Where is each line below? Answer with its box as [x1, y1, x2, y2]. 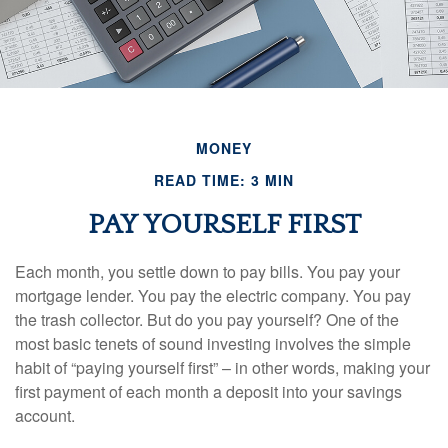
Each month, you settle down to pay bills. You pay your [15, 260, 400, 283]
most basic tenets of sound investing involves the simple [15, 332, 411, 355]
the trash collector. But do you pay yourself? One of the [15, 308, 399, 331]
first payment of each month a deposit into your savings [15, 380, 402, 403]
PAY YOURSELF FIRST [87, 209, 361, 240]
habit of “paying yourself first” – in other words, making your [15, 356, 430, 379]
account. [15, 404, 75, 427]
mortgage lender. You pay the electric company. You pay [15, 284, 411, 307]
